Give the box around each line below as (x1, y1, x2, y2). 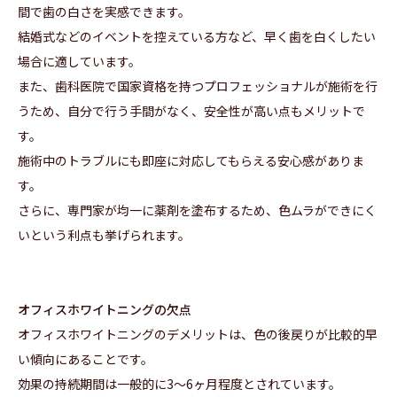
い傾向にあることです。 (18, 350, 153, 369)
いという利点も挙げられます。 (18, 226, 191, 245)
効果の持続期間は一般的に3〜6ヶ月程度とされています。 (18, 375, 341, 393)
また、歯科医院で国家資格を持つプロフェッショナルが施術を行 (18, 77, 378, 96)
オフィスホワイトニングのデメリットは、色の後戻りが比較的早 (18, 325, 378, 344)
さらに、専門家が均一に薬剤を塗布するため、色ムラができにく (18, 201, 377, 220)
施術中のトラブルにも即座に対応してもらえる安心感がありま (18, 152, 364, 170)
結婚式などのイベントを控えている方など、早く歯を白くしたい (18, 27, 376, 46)
